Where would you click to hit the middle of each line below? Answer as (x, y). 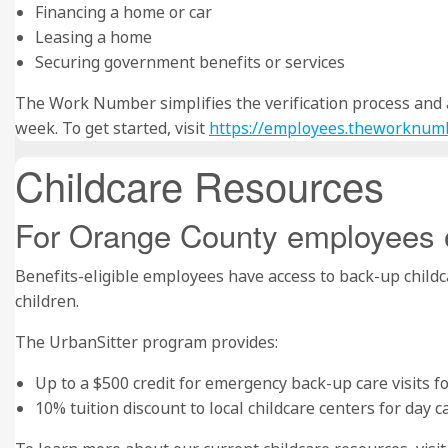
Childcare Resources (199, 184)
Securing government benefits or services (190, 62)
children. (47, 301)
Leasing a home (93, 37)
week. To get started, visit (112, 128)
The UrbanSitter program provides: (146, 342)
